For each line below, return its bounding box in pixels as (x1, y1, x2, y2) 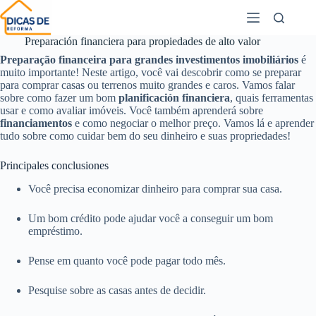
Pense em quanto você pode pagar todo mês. (28, 254, 226, 267)
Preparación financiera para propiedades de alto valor (24, 35, 260, 47)
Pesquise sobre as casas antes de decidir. (28, 284, 206, 296)
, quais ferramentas (230, 92, 313, 104)
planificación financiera (119, 92, 230, 104)
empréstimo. (28, 224, 83, 237)
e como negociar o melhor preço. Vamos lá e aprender (72, 117, 314, 129)
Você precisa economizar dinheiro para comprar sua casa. (28, 182, 282, 195)
